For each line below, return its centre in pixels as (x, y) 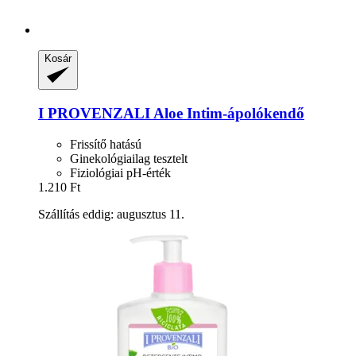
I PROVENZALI (94, 114)
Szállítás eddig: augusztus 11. (111, 214)
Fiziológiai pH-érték (120, 172)
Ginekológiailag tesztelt (129, 158)
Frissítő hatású (106, 144)
